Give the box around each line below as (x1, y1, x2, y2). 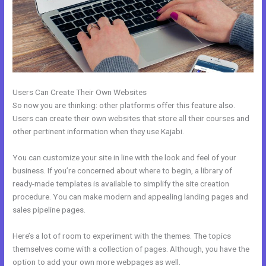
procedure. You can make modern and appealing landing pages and (12, 191, 249, 201)
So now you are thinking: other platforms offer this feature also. (12, 100, 236, 110)
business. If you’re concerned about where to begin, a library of (12, 165, 233, 175)
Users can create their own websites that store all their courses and (12, 113, 250, 123)
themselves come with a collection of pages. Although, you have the (12, 243, 250, 254)
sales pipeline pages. (12, 204, 86, 214)
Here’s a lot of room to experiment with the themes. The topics (12, 230, 232, 240)
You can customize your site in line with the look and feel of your (12, 152, 237, 162)
